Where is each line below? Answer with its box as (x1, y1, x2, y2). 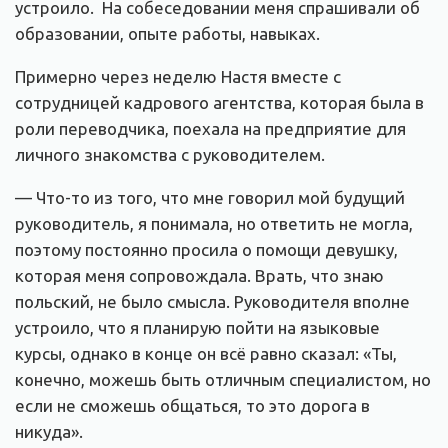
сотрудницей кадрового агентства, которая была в (15, 93, 424, 112)
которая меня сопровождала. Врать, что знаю (15, 266, 384, 285)
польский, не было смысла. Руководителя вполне (15, 292, 410, 311)
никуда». (15, 422, 83, 441)
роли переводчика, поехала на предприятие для (15, 119, 406, 138)
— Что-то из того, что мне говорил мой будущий (15, 188, 405, 207)
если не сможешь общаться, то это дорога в (15, 396, 370, 415)
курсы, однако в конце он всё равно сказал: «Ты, (15, 344, 397, 363)
